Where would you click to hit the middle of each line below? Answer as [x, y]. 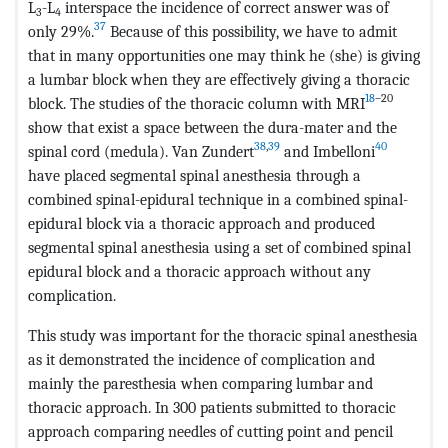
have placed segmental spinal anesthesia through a [194, 175]
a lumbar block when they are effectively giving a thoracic [219, 79]
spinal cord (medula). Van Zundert [141, 151]
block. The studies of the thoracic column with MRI [196, 103]
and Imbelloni [327, 151]
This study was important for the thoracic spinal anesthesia [223, 335]
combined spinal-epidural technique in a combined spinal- [218, 199]
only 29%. [61, 31]
